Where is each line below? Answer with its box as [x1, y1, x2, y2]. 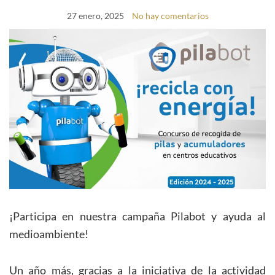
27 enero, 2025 [66, 10, 124, 21]
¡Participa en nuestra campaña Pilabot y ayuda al [9, 209, 266, 223]
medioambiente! [9, 227, 88, 241]
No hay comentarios [131, 10, 209, 21]
